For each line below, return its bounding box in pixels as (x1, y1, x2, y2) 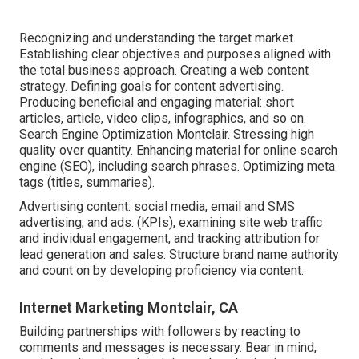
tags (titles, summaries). (19, 175, 155, 191)
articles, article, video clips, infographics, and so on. (19, 111, 306, 127)
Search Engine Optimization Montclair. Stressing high (19, 127, 314, 143)
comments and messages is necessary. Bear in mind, (19, 340, 317, 356)
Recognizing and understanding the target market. (19, 30, 296, 46)
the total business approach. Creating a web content (19, 63, 309, 79)
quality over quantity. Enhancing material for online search (19, 143, 337, 159)
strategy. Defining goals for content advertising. (19, 79, 284, 95)
